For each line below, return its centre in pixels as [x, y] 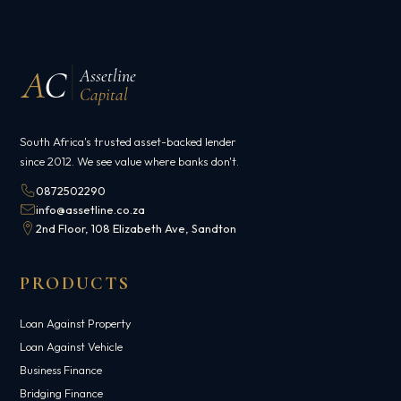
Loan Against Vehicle [72, 346]
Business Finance [61, 369]
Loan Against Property [76, 323]
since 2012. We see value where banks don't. [130, 161]
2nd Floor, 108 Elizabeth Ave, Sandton [137, 228]
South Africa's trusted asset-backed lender [128, 141]
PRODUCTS [75, 283]
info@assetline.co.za [91, 209]
